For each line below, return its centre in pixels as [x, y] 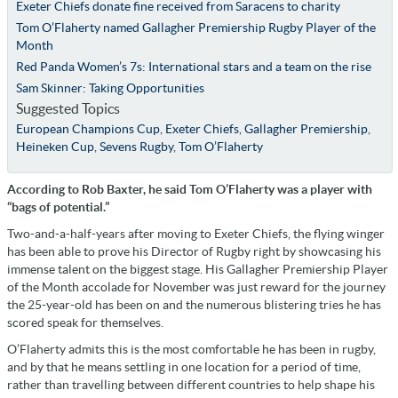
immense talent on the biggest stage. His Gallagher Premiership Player [198, 269]
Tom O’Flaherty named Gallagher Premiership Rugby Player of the [195, 27]
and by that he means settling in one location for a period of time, [184, 366]
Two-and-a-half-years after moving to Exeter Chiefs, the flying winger [196, 233]
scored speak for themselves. [85, 322]
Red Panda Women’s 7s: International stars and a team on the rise [193, 66]
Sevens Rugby [136, 146]
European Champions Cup [88, 128]
